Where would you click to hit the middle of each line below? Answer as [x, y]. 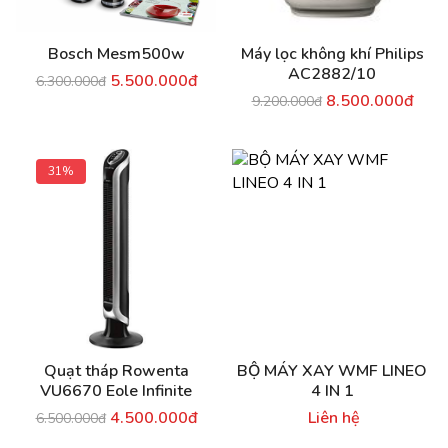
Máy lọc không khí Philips [332, 54]
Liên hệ [334, 418]
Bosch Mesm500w [116, 54]
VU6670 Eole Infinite [116, 391]
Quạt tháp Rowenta [116, 371]
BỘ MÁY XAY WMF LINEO [332, 371]
